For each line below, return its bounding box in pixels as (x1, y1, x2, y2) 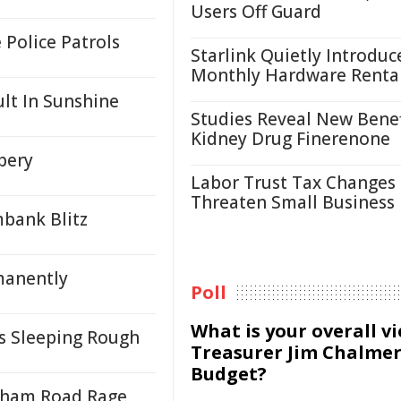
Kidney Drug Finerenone (191, 127, 390, 150)
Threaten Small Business (191, 191, 395, 214)
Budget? (191, 362, 267, 386)
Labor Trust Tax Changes (191, 171, 396, 194)
